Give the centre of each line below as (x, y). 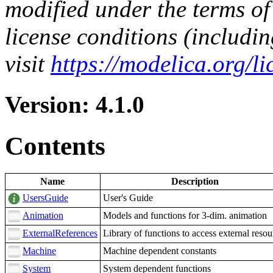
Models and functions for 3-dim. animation (185, 215)
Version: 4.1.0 (75, 104)
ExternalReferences (60, 233)
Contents (55, 146)
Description (195, 181)
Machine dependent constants (160, 250)
